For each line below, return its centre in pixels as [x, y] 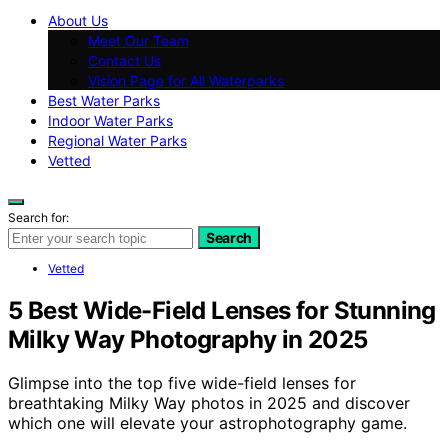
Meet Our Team [138, 40]
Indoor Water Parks [110, 120]
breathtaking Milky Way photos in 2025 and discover [209, 403]
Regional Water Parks [117, 140]
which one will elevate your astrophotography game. [207, 423]
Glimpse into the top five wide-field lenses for [182, 383]
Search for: [38, 217]
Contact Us [124, 60]
